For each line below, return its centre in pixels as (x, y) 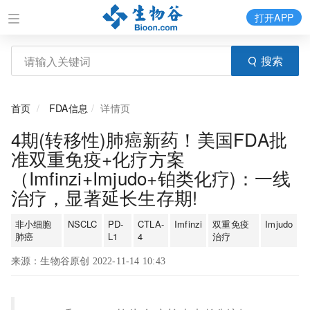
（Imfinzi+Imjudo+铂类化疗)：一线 (151, 177)
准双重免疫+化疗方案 (98, 158)
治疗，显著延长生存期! (104, 197)
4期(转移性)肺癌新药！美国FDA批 (149, 139)
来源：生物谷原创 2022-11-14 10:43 (88, 261)
